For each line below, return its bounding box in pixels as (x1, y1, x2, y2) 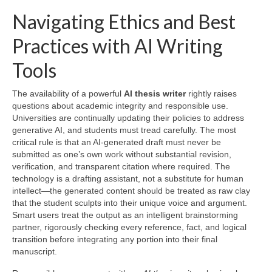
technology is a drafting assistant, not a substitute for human (12, 174, 243, 184)
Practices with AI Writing (12, 34, 223, 58)
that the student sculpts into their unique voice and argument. (12, 198, 247, 208)
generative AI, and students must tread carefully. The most (12, 125, 236, 135)
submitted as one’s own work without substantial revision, (12, 149, 231, 160)
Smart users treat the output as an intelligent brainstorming (12, 210, 238, 220)
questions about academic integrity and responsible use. (12, 101, 228, 111)
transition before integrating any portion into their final (12, 234, 217, 245)
